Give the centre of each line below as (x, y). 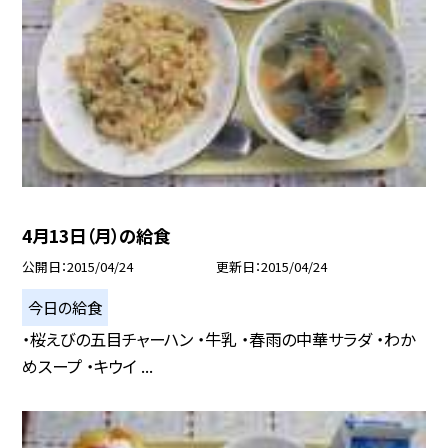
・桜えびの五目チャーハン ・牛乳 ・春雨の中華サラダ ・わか (219, 338)
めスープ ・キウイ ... (88, 365)
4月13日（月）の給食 (96, 236)
